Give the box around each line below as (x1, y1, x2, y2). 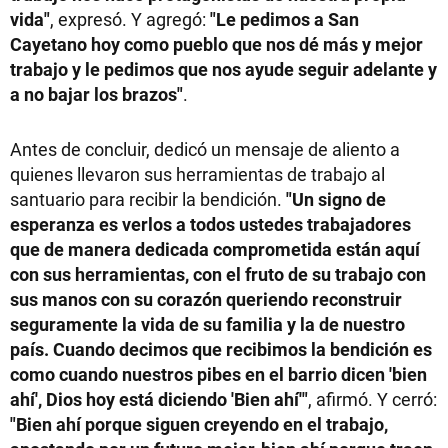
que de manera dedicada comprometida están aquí (10, 237, 420, 262)
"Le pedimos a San (210, 7, 359, 32)
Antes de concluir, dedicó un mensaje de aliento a (10, 137, 400, 162)
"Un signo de (286, 187, 386, 212)
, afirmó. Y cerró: (308, 387, 437, 412)
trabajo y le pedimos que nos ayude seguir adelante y (10, 57, 437, 82)
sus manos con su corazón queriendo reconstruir (10, 287, 402, 312)
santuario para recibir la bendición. (10, 187, 286, 212)
